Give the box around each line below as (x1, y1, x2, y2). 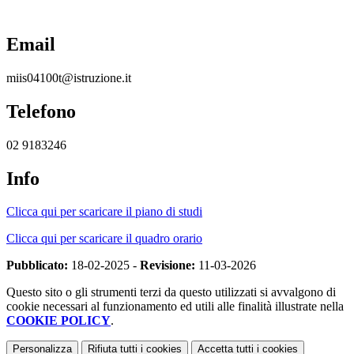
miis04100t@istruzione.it (6, 70, 131, 85)
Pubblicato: (6, 258, 68, 273)
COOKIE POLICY (6, 314, 111, 328)
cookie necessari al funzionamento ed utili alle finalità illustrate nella (6, 299, 344, 314)
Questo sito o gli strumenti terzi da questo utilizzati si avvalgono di (6, 285, 336, 299)
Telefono (6, 100, 76, 122)
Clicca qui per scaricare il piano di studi (6, 205, 202, 219)
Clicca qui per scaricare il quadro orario (6, 232, 202, 246)
